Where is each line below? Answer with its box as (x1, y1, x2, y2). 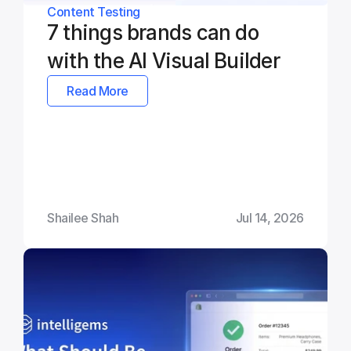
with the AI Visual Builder (47, 49, 280, 74)
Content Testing (47, 4, 140, 20)
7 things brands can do (47, 20, 259, 45)
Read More (67, 82, 128, 99)
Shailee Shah (47, 210, 119, 226)
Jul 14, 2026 (235, 210, 304, 226)
